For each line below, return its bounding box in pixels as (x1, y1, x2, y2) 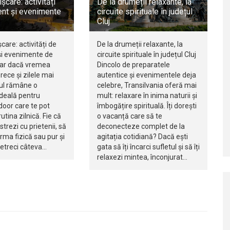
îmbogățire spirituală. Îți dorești (97, 102, 197, 110)
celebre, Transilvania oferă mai (97, 81, 197, 90)
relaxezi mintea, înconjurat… (97, 153, 187, 162)
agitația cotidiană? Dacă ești (97, 132, 188, 141)
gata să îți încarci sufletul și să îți (97, 143, 200, 151)
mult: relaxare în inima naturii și (97, 91, 197, 100)
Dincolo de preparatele (97, 61, 170, 69)
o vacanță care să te (97, 112, 162, 121)
